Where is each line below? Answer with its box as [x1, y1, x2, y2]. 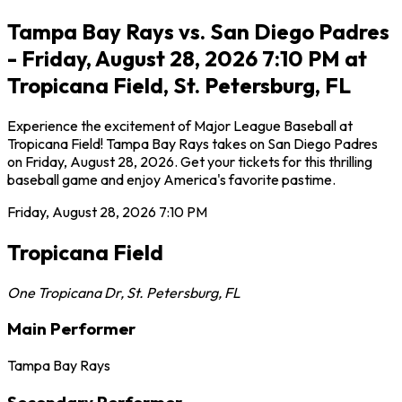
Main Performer [7, 318, 135, 340]
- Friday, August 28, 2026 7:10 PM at [7, 44, 367, 72]
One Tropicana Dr [7, 283, 120, 301]
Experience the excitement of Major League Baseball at [7, 116, 353, 135]
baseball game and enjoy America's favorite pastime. [7, 170, 336, 188]
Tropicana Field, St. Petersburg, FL [7, 71, 351, 99]
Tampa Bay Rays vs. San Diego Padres [7, 17, 389, 45]
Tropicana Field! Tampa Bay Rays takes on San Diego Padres [7, 134, 378, 153]
